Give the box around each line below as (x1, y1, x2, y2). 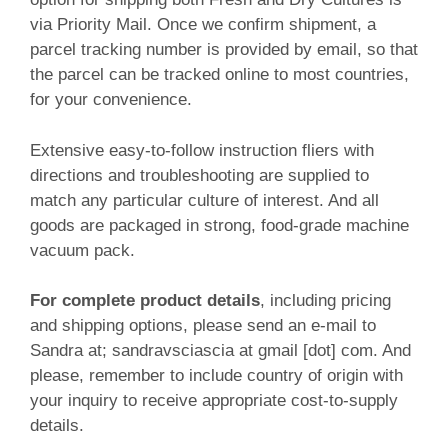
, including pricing (260, 291, 391, 311)
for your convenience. (30, 90, 192, 110)
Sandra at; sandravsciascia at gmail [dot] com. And (30, 341, 411, 361)
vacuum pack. (30, 240, 135, 260)
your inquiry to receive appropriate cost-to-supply (30, 391, 398, 411)
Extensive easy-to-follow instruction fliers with (30, 140, 374, 160)
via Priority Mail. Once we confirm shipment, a (30, 15, 376, 35)
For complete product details (30, 291, 260, 311)
